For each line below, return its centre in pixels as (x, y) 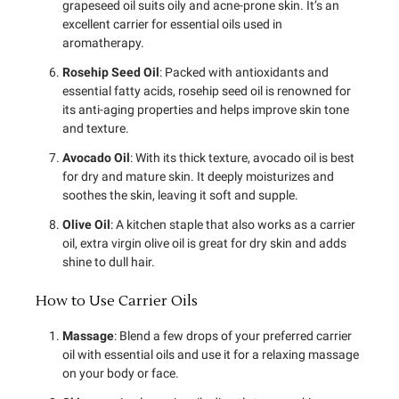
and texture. (96, 129)
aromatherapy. (103, 43)
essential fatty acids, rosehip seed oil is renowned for (207, 91)
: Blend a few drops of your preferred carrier (233, 336)
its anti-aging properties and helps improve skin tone (206, 110)
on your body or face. (121, 374)
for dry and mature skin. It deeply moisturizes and (198, 177)
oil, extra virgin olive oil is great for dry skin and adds (204, 244)
